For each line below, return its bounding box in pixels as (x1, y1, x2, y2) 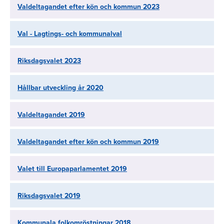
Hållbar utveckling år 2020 (17, 82, 103, 93)
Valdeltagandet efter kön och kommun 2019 (17, 136, 159, 147)
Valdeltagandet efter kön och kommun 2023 (17, 1, 159, 12)
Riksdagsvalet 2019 (17, 190, 80, 201)
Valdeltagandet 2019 (17, 109, 85, 120)
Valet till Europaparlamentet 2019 (17, 163, 127, 174)
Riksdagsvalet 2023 (17, 55, 81, 66)
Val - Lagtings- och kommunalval (17, 28, 122, 39)
